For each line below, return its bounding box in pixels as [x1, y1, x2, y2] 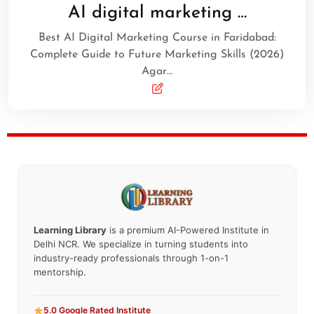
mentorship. [34, 266, 86, 278]
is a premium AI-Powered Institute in [107, 224, 269, 235]
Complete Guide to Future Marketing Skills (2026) [30, 48, 284, 60]
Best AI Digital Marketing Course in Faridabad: [38, 32, 276, 43]
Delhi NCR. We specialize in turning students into [34, 238, 248, 250]
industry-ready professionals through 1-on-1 [34, 252, 228, 264]
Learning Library [34, 224, 107, 235]
